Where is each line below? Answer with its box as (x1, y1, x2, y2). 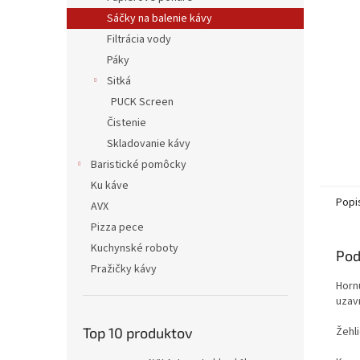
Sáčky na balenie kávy (107, 10, 212, 27)
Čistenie (107, 115, 146, 131)
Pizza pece (91, 219, 144, 235)
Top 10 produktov (83, 324, 193, 342)
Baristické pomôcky (91, 157, 186, 173)
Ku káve (91, 178, 129, 194)
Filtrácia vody (107, 31, 171, 47)
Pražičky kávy (91, 261, 157, 277)
